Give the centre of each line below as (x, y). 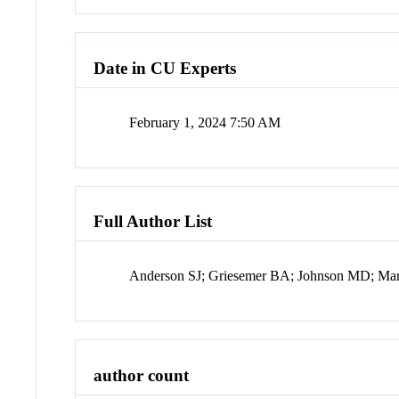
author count (142, 375)
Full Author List (153, 222)
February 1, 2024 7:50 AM (205, 122)
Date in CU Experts (165, 69)
